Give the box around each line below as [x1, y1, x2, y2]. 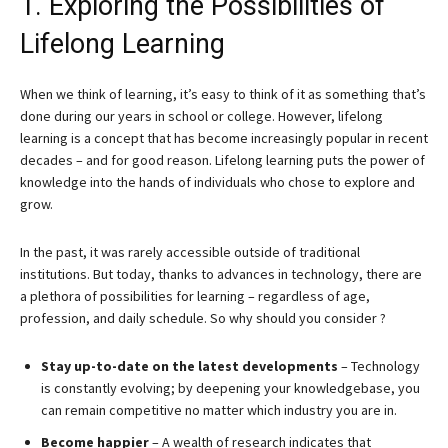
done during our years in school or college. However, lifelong [20, 107, 383, 125]
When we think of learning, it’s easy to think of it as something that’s [20, 85, 426, 103]
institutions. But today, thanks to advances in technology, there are [20, 265, 422, 283]
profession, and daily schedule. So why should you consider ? [20, 309, 386, 327]
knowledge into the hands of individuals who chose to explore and [20, 173, 415, 191]
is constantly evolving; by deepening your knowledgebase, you [41, 379, 420, 397]
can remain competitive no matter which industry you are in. [41, 401, 397, 419]
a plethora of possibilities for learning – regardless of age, [20, 287, 370, 305]
